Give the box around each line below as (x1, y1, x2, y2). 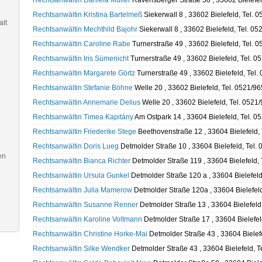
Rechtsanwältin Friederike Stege (32, 127, 136, 136)
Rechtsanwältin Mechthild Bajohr (32, 25, 137, 33)
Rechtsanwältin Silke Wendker (32, 244, 130, 253)
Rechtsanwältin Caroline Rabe (32, 40, 130, 48)
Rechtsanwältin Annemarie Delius (32, 98, 140, 106)
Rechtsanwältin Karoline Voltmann (32, 215, 142, 223)
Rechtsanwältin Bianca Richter (32, 157, 130, 165)
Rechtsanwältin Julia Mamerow (32, 186, 132, 194)
